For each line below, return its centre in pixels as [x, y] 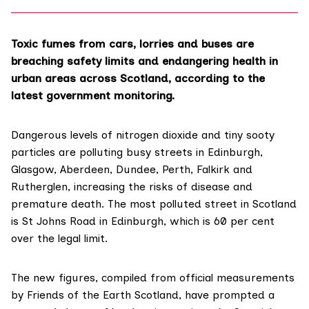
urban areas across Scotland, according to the [138, 79]
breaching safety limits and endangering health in [144, 61]
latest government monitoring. [93, 96]
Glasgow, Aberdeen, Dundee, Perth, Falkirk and [132, 170]
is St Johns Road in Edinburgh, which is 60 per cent [143, 221]
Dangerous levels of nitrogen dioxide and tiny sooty [143, 135]
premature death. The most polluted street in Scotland [154, 204]
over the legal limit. [59, 239]
